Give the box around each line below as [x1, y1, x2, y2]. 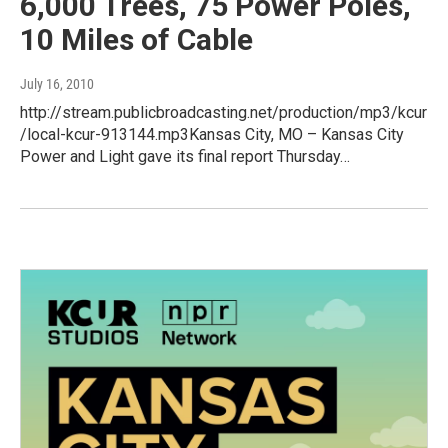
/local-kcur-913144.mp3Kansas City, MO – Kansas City [20, 125, 404, 145]
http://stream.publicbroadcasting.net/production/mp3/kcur [20, 103, 427, 123]
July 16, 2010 [20, 76, 94, 93]
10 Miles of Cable [20, 22, 253, 58]
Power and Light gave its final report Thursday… [20, 147, 350, 167]
